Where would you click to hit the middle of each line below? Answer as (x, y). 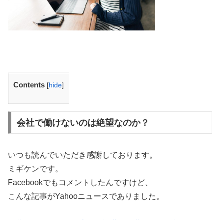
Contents (29, 84)
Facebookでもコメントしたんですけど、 (80, 182)
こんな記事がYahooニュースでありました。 (86, 196)
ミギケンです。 (35, 168)
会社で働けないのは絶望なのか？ (83, 123)
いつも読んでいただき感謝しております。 (82, 155)
